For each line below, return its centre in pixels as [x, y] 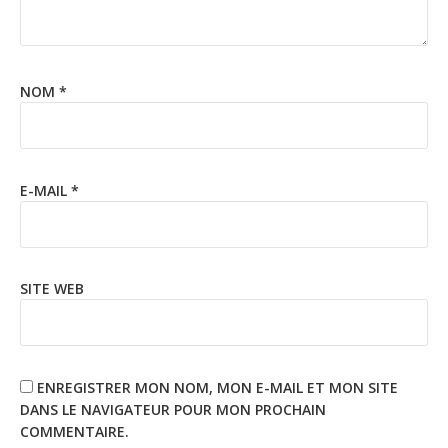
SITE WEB [52, 289]
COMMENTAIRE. [74, 431]
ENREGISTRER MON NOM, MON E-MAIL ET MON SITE [217, 387]
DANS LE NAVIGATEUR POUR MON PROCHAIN [173, 409]
